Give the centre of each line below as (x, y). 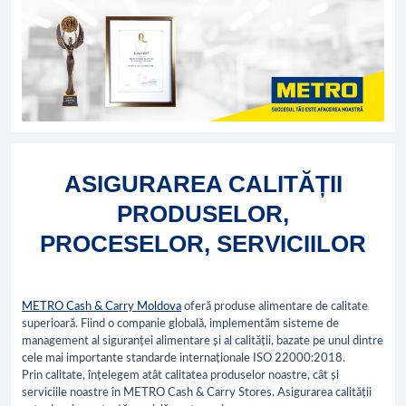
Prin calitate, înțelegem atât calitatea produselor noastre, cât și (180, 375)
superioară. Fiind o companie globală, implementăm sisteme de (180, 324)
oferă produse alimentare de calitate (275, 306)
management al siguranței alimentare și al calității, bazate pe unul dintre (203, 341)
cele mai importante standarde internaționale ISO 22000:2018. (184, 358)
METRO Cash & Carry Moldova (101, 306)
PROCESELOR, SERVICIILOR (203, 243)
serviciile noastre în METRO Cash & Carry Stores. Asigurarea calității (197, 392)
